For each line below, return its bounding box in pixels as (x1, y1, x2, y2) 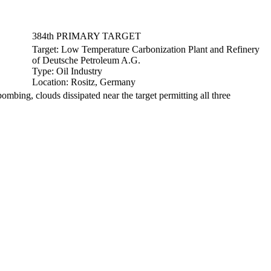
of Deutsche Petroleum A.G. (32, 55, 140, 65)
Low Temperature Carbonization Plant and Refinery (61, 44, 260, 54)
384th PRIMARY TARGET (32, 31, 141, 41)
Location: (32, 77, 71, 87)
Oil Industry (56, 66, 102, 76)
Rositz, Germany (71, 77, 135, 87)
